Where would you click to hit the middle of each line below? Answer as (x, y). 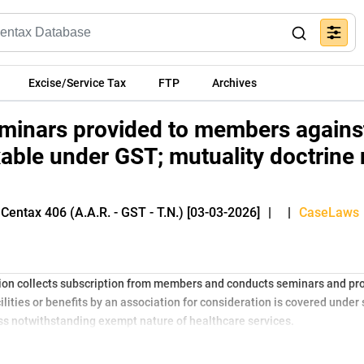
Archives (234, 83)
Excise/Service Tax (77, 83)
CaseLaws (329, 212)
